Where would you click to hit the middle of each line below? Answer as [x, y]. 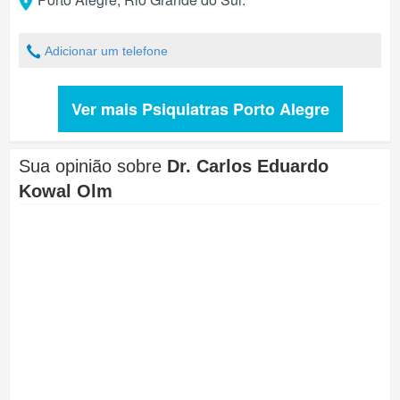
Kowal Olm [66, 191]
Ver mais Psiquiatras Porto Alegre [200, 109]
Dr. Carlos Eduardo [248, 166]
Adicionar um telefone [106, 51]
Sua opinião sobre [93, 166]
